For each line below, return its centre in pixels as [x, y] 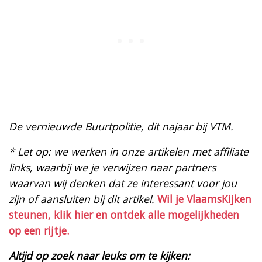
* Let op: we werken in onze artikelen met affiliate [129, 151]
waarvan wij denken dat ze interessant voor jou [123, 183]
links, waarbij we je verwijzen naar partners [112, 167]
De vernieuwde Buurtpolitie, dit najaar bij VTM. [121, 126]
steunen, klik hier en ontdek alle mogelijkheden [124, 214]
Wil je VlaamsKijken [204, 199]
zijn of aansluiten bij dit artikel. [82, 199]
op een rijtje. [39, 230]
